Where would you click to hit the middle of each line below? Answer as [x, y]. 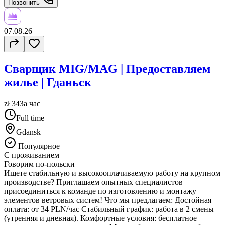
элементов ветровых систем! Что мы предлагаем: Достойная [108, 200]
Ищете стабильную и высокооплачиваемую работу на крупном [112, 173]
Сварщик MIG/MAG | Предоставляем [107, 69]
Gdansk [28, 132]
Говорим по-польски [39, 164]
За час [30, 104]
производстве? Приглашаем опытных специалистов [93, 182]
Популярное [38, 146]
